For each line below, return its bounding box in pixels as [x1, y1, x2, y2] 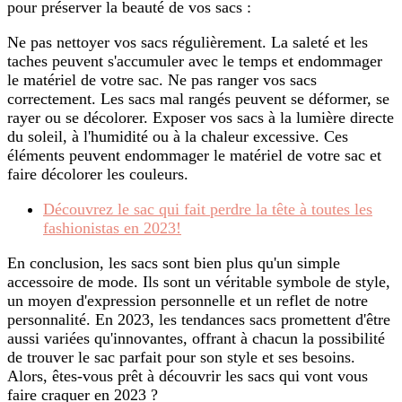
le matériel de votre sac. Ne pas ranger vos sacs [7, 70, 317, 89]
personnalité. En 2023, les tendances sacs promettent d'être [7, 310, 390, 328]
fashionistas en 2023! [43, 218, 181, 237]
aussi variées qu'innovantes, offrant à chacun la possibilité [7, 328, 385, 347]
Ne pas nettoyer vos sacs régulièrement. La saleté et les [7, 32, 368, 51]
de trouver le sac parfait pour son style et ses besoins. [7, 347, 355, 366]
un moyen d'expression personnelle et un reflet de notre [7, 291, 368, 310]
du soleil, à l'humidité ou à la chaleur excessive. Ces [7, 127, 348, 145]
